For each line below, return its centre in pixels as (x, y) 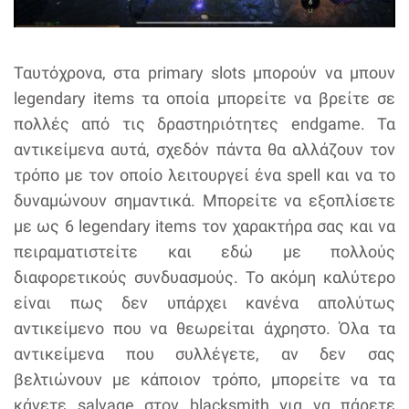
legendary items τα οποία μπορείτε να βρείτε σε (204, 99)
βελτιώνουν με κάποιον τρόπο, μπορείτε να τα (204, 380)
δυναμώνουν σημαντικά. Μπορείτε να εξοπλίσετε (204, 201)
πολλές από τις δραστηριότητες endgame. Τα (204, 124)
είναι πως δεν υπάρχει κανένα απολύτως (204, 303)
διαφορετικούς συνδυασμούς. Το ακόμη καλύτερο (204, 278)
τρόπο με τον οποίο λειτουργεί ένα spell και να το (204, 175)
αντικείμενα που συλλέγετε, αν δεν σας (204, 354)
